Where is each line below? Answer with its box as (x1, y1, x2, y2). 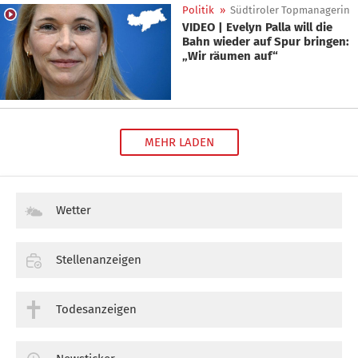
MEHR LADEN (144, 135, 214, 150)
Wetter (56, 203, 91, 218)
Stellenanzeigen (56, 253, 141, 268)
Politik (182, 4, 214, 16)
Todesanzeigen (56, 302, 137, 317)
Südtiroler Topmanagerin (230, 4, 350, 16)
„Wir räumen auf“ (182, 49, 278, 63)
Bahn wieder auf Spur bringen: (182, 34, 349, 49)
